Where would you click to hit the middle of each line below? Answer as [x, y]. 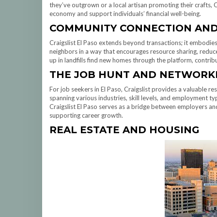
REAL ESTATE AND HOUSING [124, 130]
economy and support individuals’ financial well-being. [125, 14]
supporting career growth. [86, 115]
